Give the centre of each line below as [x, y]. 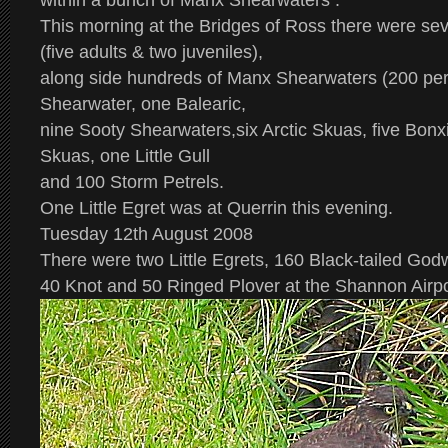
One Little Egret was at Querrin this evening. [216, 208]
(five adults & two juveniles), [151, 52]
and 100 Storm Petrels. [132, 182]
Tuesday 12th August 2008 [146, 234]
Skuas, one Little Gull [127, 156]
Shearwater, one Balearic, [143, 104]
